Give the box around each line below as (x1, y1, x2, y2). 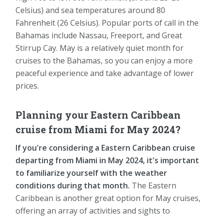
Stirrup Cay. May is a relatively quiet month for (15, 42, 184, 53)
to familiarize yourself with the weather (15, 167, 167, 178)
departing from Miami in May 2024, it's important (15, 155, 199, 166)
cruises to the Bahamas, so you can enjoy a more (15, 55, 193, 66)
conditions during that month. (15, 180, 130, 191)
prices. (15, 80, 39, 91)
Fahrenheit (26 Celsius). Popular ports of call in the (15, 17, 199, 28)
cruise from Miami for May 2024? (15, 123, 181, 136)
